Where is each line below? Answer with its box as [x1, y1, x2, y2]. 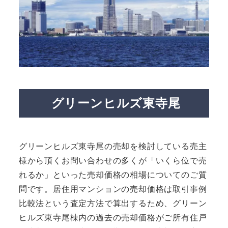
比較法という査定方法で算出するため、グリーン [18, 198, 207, 208]
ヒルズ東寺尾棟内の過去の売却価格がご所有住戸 [18, 213, 207, 222]
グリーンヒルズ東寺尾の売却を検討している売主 [18, 141, 207, 151]
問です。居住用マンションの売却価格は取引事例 [18, 184, 207, 193]
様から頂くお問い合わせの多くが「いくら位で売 [18, 156, 207, 165]
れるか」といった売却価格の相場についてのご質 [18, 170, 207, 179]
